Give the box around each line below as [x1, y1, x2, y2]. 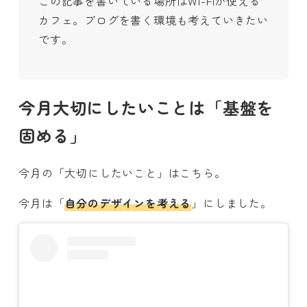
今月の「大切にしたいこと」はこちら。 [19, 164, 226, 182]
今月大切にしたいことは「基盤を [19, 95, 274, 120]
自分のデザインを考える [64, 195, 192, 212]
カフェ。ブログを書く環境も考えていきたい [38, 12, 269, 29]
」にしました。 [191, 195, 272, 212]
